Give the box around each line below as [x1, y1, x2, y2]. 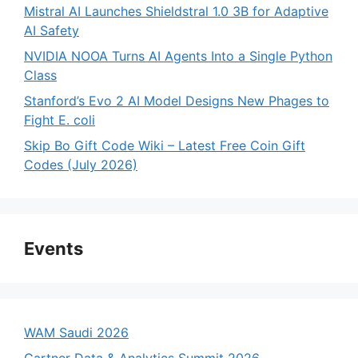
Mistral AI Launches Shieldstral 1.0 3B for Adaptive [24, 3, 328, 20]
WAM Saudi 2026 [24, 324, 129, 341]
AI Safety [24, 22, 79, 39]
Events [24, 238, 83, 260]
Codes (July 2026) [24, 157, 137, 173]
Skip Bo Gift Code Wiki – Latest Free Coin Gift [24, 137, 305, 154]
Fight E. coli [24, 112, 95, 129]
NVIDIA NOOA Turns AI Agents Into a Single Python [24, 48, 332, 65]
